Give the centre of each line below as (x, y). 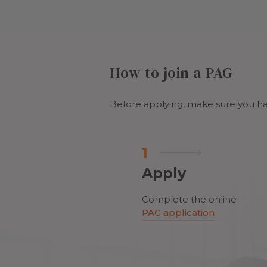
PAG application (178, 213)
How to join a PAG (171, 73)
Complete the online (190, 200)
